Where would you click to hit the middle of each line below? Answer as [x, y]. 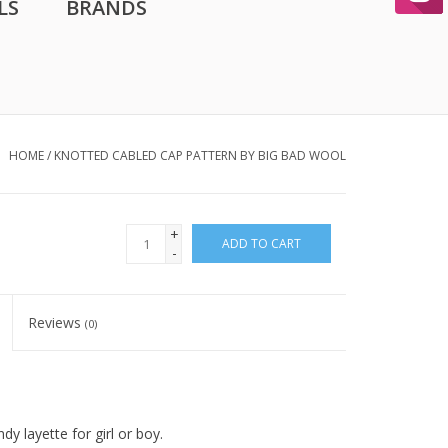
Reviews [57, 322]
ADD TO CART [261, 243]
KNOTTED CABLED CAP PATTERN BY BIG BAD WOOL [200, 155]
